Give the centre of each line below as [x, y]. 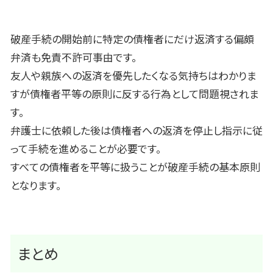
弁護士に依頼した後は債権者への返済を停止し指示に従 [136, 130]
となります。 [36, 185]
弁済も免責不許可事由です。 [74, 57]
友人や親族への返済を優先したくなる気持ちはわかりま [133, 76]
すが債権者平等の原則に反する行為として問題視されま [135, 94]
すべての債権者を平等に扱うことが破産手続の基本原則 [135, 167]
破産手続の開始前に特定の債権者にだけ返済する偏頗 [132, 39]
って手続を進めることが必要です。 [86, 149]
